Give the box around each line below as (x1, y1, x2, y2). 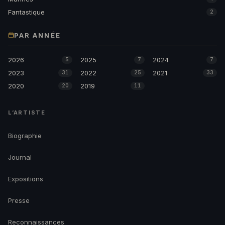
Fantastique (8, 8, 45, 17)
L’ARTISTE (8, 109, 46, 117)
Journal (8, 153, 32, 162)
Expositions (8, 175, 43, 183)
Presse (8, 196, 30, 205)
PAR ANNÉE (14, 31, 61, 40)
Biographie (8, 132, 42, 140)
